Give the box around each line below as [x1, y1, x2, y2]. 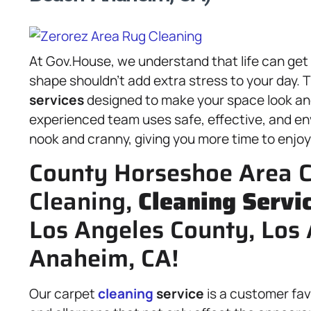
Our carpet [29, 285, 98, 303]
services [29, 91, 84, 109]
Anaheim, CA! [29, 239, 178, 277]
